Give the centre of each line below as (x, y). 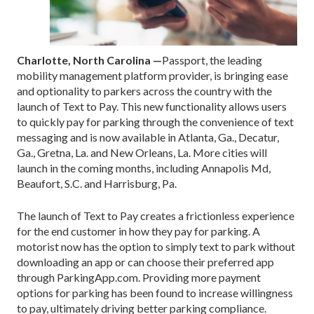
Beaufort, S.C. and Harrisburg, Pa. (97, 184)
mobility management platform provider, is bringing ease (152, 76)
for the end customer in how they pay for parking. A (138, 231)
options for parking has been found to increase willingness (155, 293)
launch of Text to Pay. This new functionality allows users (152, 107)
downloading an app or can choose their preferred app (145, 262)
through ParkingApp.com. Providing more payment (139, 278)
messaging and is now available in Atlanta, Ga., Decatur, (148, 137)
